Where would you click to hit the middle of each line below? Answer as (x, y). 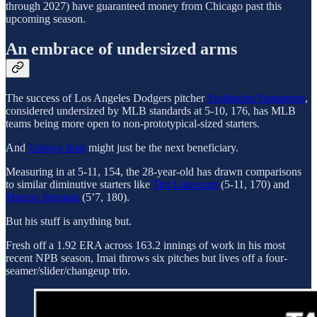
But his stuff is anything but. (69, 221)
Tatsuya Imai (57, 147)
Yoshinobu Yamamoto (256, 98)
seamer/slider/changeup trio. (68, 270)
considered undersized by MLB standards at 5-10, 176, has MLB (151, 110)
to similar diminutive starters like (79, 184)
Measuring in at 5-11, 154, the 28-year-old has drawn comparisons (154, 171)
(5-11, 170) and (254, 184)
